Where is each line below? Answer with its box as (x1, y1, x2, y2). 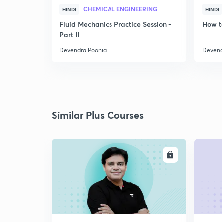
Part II (59, 30, 79, 39)
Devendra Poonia (59, 46, 107, 54)
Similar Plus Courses (52, 109, 144, 122)
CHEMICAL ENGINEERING (83, 5, 157, 13)
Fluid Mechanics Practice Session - (59, 19, 171, 29)
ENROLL (139, 151, 163, 159)
